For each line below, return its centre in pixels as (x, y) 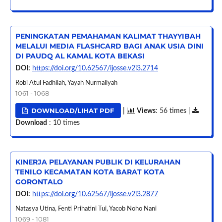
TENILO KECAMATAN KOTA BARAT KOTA (90, 172)
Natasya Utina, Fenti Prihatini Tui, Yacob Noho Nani (86, 209)
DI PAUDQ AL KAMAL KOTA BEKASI (80, 56)
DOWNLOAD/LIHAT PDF (72, 110)
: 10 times (63, 123)
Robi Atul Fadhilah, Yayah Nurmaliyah (66, 83)
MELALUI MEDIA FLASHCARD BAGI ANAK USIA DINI (109, 46)
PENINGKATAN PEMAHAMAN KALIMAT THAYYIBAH (108, 36)
